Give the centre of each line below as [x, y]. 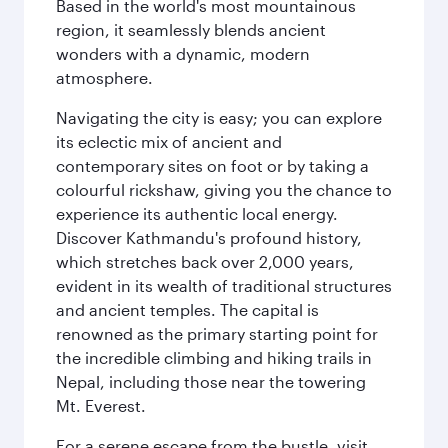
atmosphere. [104, 77]
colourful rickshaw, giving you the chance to [224, 189]
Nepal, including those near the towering [211, 381]
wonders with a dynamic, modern [183, 53]
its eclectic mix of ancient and [169, 141]
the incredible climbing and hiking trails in [214, 357]
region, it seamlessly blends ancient [191, 29]
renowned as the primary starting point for [217, 333]
